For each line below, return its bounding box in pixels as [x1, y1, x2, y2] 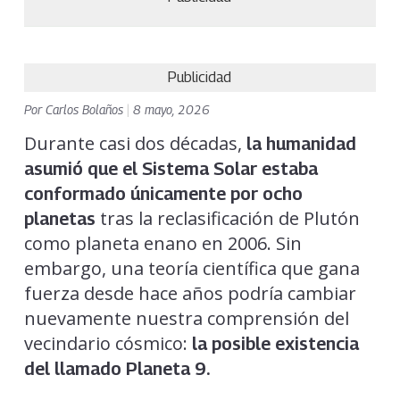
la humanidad [246, 132, 356, 154]
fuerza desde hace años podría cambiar [23, 280, 356, 305]
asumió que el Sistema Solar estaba [23, 157, 318, 179]
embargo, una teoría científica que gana [23, 255, 360, 280]
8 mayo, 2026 [132, 101, 210, 117]
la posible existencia [191, 332, 359, 354]
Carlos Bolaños [45, 101, 127, 117]
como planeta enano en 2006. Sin [23, 230, 302, 255]
